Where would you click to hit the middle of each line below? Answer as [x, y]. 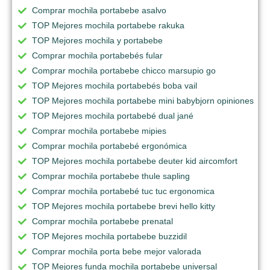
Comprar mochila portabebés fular [97, 55]
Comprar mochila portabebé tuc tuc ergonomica [123, 191]
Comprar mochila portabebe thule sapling [111, 176]
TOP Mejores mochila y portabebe [97, 40]
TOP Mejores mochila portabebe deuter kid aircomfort [135, 161]
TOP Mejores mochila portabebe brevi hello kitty [124, 206]
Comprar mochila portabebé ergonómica [109, 146]
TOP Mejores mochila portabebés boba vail [115, 85]
